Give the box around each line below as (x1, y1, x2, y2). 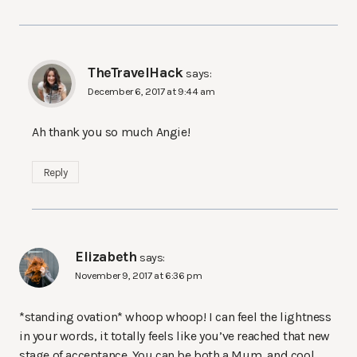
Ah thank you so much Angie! (32, 124, 190, 139)
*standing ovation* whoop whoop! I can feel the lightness (19, 308, 331, 324)
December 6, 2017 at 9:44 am (88, 84, 215, 97)
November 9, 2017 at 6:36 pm (75, 269, 202, 282)
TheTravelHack (88, 64, 183, 81)
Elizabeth (75, 249, 137, 266)
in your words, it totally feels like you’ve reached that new (19, 328, 331, 343)
